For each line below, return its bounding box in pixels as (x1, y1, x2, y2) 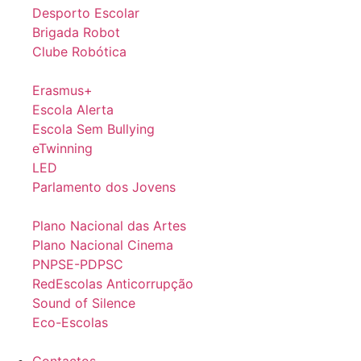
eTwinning (32, 140, 93, 156)
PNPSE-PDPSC (32, 256, 123, 272)
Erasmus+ (32, 82, 93, 98)
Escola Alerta (32, 102, 114, 118)
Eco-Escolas (32, 314, 108, 330)
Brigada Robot (32, 24, 120, 40)
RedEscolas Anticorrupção (32, 276, 193, 292)
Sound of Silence (32, 295, 135, 311)
